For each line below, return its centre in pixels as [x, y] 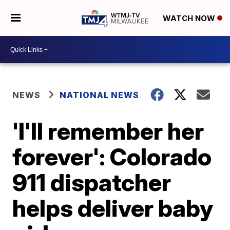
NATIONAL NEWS [100, 95]
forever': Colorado [112, 157]
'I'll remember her [108, 131]
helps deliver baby [113, 208]
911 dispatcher [92, 182]
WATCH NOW [190, 18]
